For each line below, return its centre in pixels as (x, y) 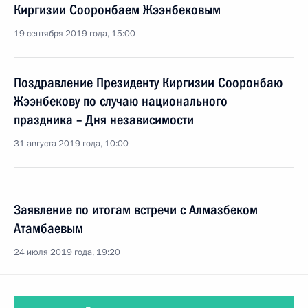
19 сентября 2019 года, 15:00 (75, 34)
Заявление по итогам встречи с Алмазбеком (136, 210)
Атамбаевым (48, 228)
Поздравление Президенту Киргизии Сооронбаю (148, 82)
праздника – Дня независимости (104, 120)
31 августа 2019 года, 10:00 (71, 144)
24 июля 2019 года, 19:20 (67, 252)
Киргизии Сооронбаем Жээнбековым (117, 10)
